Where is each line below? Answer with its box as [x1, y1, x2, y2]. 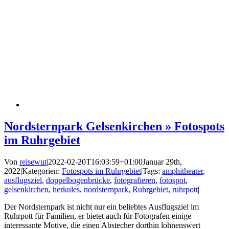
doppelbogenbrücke [46, 175, 110, 185]
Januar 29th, [143, 157, 182, 166]
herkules [53, 185, 80, 194]
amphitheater [162, 166, 203, 175]
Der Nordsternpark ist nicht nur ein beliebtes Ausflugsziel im [4, 202, 199, 211]
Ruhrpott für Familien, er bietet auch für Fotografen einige [4, 211, 191, 220]
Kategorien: [22, 166, 62, 175]
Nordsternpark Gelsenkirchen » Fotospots [4, 119, 224, 133]
